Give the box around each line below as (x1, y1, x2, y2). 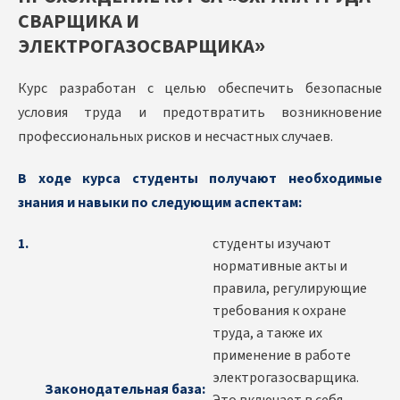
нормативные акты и (212, 256, 347, 277)
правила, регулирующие (212, 279, 367, 299)
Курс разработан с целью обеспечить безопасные (18, 79, 382, 99)
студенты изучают (212, 234, 331, 254)
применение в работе (212, 346, 351, 366)
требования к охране (212, 301, 346, 321)
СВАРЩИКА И (18, 7, 139, 37)
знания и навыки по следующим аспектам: (18, 193, 302, 213)
